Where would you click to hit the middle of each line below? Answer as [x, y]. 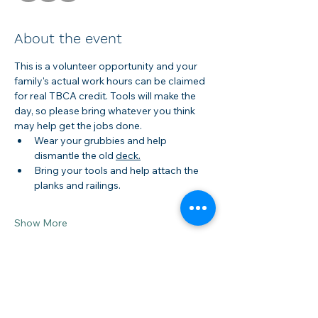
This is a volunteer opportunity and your [107, 66]
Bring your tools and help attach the [117, 170]
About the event [68, 38]
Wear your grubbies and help [102, 140]
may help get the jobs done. [78, 125]
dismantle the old [75, 155]
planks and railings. [77, 185]
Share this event [68, 301]
